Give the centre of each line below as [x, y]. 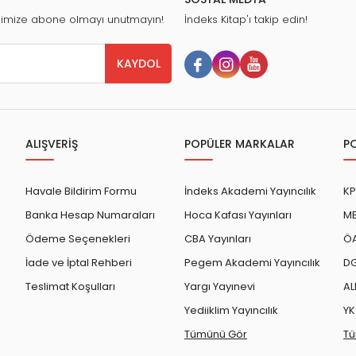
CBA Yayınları [218, 239]
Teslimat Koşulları [70, 287]
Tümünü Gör [216, 335]
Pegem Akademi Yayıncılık [252, 263]
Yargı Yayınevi [220, 287]
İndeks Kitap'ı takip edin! [246, 20]
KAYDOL [138, 64]
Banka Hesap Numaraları [90, 215]
